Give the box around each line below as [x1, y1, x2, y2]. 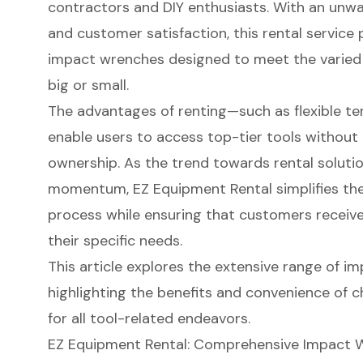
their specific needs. [47, 230, 182, 250]
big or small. [47, 75, 129, 95]
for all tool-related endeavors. [47, 308, 250, 328]
